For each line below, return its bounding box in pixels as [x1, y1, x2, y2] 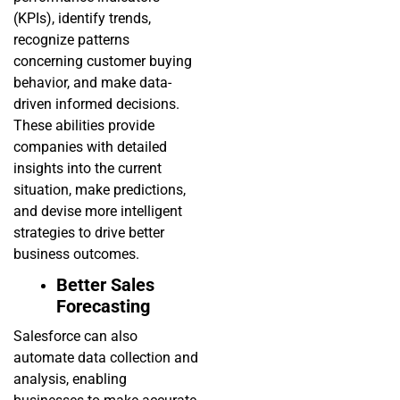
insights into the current [13, 160, 162, 178]
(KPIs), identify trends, [13, 10, 151, 28]
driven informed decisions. [13, 96, 179, 113]
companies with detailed [13, 138, 167, 156]
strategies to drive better [13, 224, 164, 242]
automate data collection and [13, 349, 198, 367]
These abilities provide [13, 117, 154, 135]
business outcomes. [13, 246, 139, 263]
